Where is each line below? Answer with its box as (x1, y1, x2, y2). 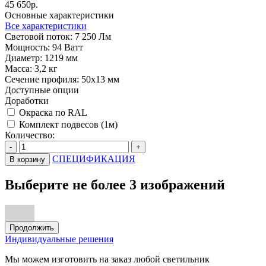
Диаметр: (5, 52, 42, 63)
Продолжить (9, 223, 54, 233)
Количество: (5, 129, 55, 140)
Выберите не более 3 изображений (5, 177, 225, 193)
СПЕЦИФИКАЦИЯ (52, 153, 135, 164)
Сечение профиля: (5, 74, 79, 84)
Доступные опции (5, 84, 79, 95)
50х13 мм (81, 74, 119, 84)
